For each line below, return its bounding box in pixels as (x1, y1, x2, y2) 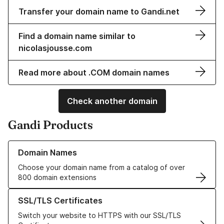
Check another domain (66, 96, 157, 106)
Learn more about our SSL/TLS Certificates (8, 189, 152, 198)
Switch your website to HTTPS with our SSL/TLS (18, 211, 181, 220)
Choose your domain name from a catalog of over (18, 163, 185, 172)
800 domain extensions (18, 173, 96, 182)
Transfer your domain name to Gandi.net (18, 6, 179, 17)
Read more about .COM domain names (18, 67, 169, 78)
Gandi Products (8, 117, 93, 132)
